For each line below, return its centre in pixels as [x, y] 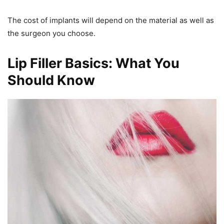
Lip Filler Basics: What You [93, 63]
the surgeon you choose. [51, 33]
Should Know [51, 80]
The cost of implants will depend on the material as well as [111, 20]
